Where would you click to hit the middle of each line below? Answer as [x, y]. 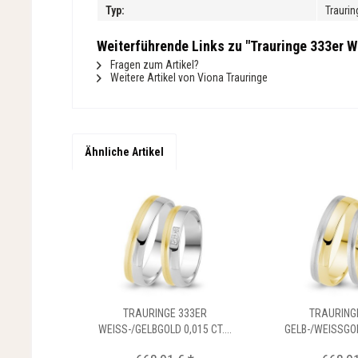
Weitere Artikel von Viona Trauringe [188, 78]
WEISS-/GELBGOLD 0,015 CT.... [165, 329]
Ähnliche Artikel [124, 152]
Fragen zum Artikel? [153, 65]
